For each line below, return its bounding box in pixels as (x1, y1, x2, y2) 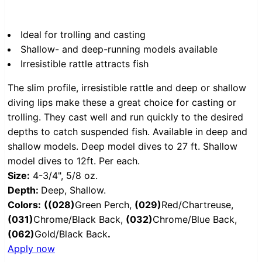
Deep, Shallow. (41, 184, 106, 196)
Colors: (8, 199, 41, 211)
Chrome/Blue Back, (153, 213, 237, 226)
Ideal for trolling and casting (20, 29, 146, 41)
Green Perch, (75, 199, 135, 211)
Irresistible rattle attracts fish (20, 58, 149, 70)
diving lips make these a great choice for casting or (8, 96, 236, 109)
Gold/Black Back (35, 228, 108, 240)
